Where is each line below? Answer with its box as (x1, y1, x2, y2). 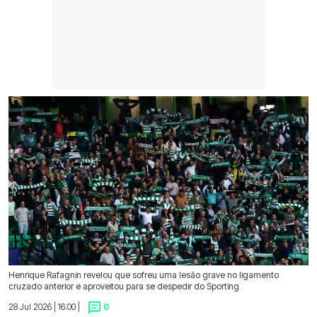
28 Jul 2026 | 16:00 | (8, 301, 80, 312)
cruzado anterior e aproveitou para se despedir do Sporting (8, 280, 239, 292)
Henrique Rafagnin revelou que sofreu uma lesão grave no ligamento (8, 269, 279, 280)
